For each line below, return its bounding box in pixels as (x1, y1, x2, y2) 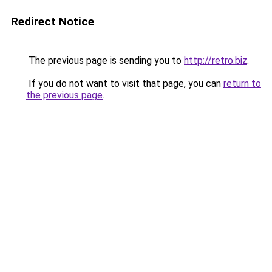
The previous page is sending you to (26, 55, 184, 66)
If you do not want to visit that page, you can (26, 78, 223, 89)
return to (223, 78, 261, 89)
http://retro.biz (184, 55, 247, 66)
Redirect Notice (11, 15, 94, 29)
